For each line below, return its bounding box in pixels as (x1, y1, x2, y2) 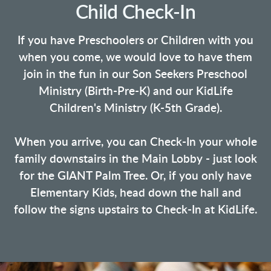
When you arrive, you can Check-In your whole (14, 136, 257, 148)
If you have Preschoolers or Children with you (18, 34, 253, 47)
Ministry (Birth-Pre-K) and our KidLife (38, 85, 233, 97)
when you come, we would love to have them (19, 51, 252, 64)
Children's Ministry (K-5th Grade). (49, 102, 222, 114)
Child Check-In (76, 2, 195, 22)
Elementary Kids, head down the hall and (30, 187, 241, 199)
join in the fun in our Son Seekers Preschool (24, 68, 247, 80)
